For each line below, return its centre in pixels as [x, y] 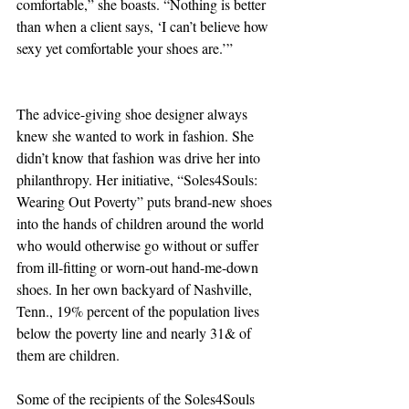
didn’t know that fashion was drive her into [140, 157]
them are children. [68, 354]
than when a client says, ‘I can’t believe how [144, 26]
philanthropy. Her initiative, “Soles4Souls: [139, 179]
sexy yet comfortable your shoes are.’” [125, 47]
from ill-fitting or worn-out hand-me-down [139, 267]
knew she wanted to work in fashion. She [137, 135]
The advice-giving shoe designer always [134, 113]
